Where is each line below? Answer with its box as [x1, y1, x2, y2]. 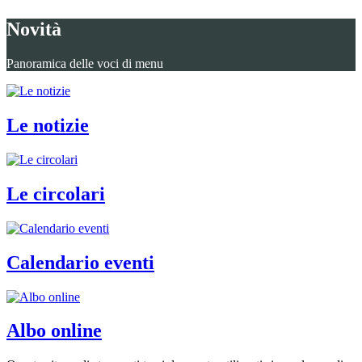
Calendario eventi [6, 251, 154, 273]
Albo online [6, 320, 102, 342]
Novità [6, 19, 61, 40]
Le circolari [6, 183, 105, 204]
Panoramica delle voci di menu [6, 57, 163, 71]
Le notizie [6, 115, 89, 137]
